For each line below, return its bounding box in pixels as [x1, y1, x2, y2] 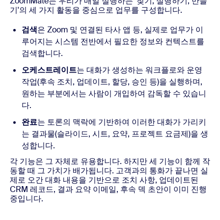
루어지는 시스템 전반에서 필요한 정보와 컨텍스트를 [22, 36, 204, 47]
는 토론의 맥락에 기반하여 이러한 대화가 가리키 [37, 116, 206, 127]
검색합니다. [22, 48, 63, 58]
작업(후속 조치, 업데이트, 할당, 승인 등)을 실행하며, [22, 76, 202, 87]
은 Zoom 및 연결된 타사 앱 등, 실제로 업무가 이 [37, 24, 203, 35]
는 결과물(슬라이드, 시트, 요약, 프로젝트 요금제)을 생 [22, 128, 208, 139]
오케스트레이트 [22, 64, 77, 75]
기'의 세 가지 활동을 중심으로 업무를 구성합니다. [10, 4, 182, 15]
